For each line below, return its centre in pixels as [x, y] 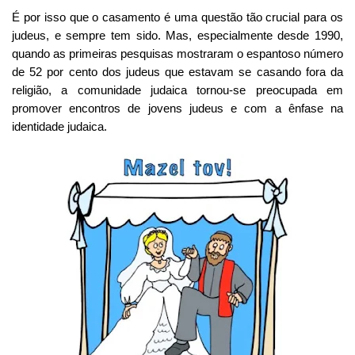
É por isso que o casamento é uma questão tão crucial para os [177, 17]
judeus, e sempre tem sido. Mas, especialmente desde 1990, [177, 35]
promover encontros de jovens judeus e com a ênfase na [177, 108]
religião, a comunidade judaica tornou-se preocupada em [177, 90]
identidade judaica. [59, 126]
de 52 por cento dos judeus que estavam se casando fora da [177, 71]
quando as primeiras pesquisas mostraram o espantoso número [177, 53]
